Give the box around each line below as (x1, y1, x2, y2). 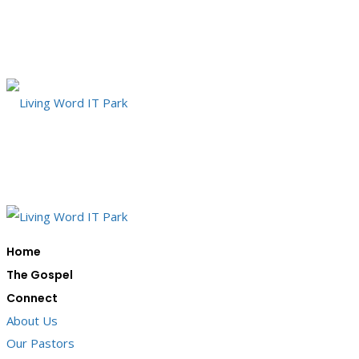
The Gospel (6, 267, 73, 283)
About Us (6, 313, 58, 329)
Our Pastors (6, 335, 75, 351)
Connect (6, 290, 58, 306)
